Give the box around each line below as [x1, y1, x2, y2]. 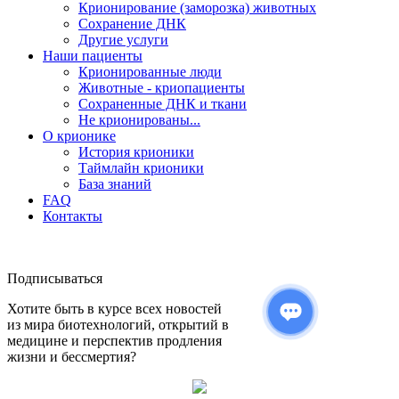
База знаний [78, 176, 151, 192]
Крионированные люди [78, 64, 222, 80]
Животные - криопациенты [78, 80, 245, 96]
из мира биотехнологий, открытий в [7, 317, 229, 333]
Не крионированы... [78, 112, 200, 128]
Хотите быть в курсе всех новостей [7, 301, 222, 317]
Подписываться [7, 271, 102, 287]
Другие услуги [78, 32, 168, 48]
